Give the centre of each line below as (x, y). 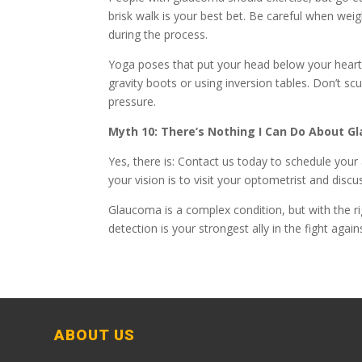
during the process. (158, 35)
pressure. (133, 102)
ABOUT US (95, 336)
